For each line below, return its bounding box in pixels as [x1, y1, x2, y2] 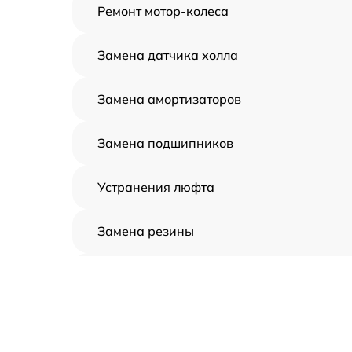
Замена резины [97, 223, 194, 239]
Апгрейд [97, 267, 151, 283]
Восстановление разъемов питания [97, 311, 316, 327]
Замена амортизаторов [97, 91, 241, 107]
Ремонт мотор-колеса [97, 3, 229, 19]
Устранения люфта [97, 179, 214, 195]
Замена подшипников [97, 135, 233, 151]
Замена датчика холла [97, 47, 238, 63]
